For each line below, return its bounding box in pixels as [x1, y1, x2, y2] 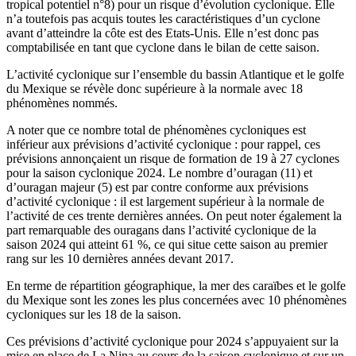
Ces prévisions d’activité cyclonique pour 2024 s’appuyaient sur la [6, 334, 339, 348]
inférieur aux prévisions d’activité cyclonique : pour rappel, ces [6, 137, 320, 151]
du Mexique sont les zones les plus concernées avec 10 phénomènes [6, 292, 346, 307]
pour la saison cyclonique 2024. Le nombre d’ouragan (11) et [6, 165, 312, 180]
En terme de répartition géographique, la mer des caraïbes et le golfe [6, 278, 346, 292]
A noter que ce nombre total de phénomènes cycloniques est [6, 122, 306, 137]
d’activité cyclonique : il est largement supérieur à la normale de [6, 194, 324, 208]
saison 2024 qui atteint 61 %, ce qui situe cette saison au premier [6, 237, 327, 251]
